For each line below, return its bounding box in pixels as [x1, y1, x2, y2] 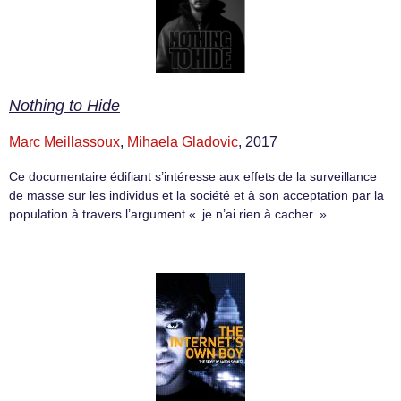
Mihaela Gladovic [127, 134, 238, 150]
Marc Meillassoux [9, 134, 120, 150]
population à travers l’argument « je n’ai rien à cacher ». [9, 207, 330, 222]
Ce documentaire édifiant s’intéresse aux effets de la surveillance [9, 169, 377, 184]
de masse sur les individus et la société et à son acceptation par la [9, 188, 384, 203]
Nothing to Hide [9, 97, 120, 115]
